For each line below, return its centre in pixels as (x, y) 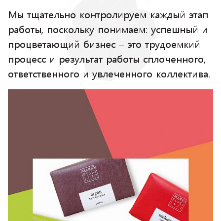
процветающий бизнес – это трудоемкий (104, 44)
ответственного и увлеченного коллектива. (109, 73)
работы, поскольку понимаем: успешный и (108, 29)
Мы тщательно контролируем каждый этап (108, 14)
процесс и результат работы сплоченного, (107, 58)
